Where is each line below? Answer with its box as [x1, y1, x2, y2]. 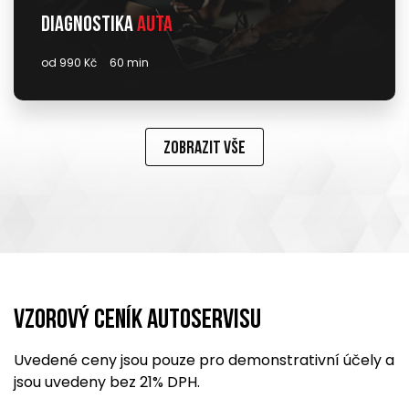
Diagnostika [41, 15, 137, 37]
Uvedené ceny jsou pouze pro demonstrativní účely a [14, 350, 394, 371]
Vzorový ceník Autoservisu [14, 307, 261, 335]
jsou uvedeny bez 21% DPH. [14, 372, 200, 393]
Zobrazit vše [163, 140, 246, 158]
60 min [110, 55, 149, 70]
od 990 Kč [41, 55, 97, 70]
